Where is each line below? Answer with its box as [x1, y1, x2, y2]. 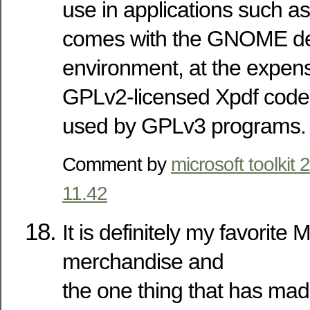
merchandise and [62, 248, 224, 274]
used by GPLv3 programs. [62, 113, 306, 138]
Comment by [62, 152, 171, 175]
